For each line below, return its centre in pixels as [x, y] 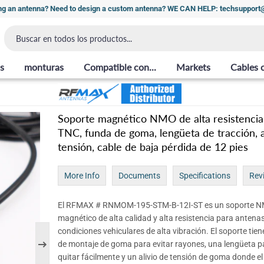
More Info [82, 175]
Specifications [204, 175]
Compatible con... [120, 67]
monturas [44, 67]
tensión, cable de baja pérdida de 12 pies [153, 147]
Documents [139, 175]
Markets [193, 67]
